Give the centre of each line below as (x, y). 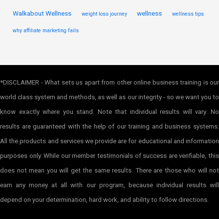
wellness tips (188, 14)
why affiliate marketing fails (46, 31)
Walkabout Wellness (42, 13)
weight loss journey (104, 14)
